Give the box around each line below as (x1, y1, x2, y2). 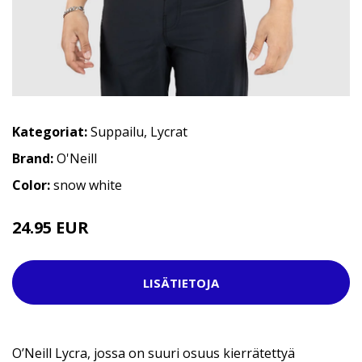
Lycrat (150, 123, 187, 141)
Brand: (12, 149, 57, 168)
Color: (12, 176, 53, 195)
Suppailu (90, 123, 144, 141)
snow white (53, 176, 122, 195)
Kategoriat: (12, 123, 87, 141)
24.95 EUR (12, 217, 93, 239)
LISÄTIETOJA (143, 274, 219, 291)
